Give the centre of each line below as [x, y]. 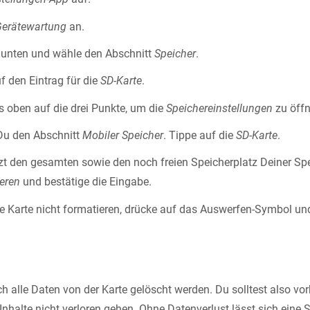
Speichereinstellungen [220, 108]
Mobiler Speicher [123, 136]
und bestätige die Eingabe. [86, 182]
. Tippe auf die [200, 136]
